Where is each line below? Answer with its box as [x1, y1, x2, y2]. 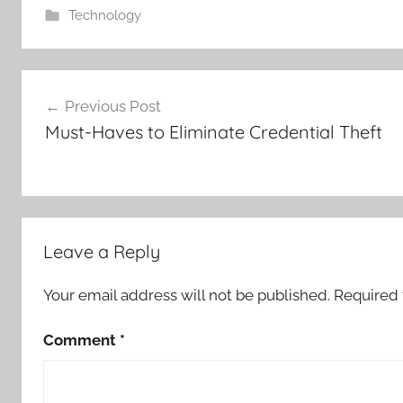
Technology [67, 7, 141, 23]
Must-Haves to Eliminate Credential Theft [44, 120, 382, 143]
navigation [21, 104, 139, 131]
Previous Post [64, 96, 161, 115]
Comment [43, 331, 120, 350]
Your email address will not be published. [43, 286, 330, 304]
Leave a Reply [43, 240, 160, 263]
